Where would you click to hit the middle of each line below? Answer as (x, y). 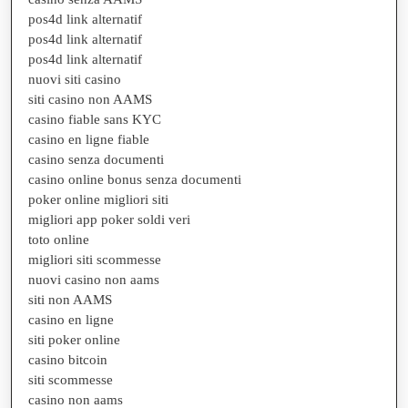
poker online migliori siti (98, 199)
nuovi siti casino (75, 79)
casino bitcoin (68, 359)
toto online (59, 239)
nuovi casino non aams (94, 279)
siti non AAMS (70, 299)
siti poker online (74, 339)
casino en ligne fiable (89, 139)
